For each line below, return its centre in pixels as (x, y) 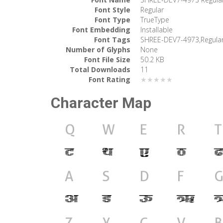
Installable (157, 29)
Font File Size (107, 59)
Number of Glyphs (98, 49)
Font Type (112, 19)
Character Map (101, 103)
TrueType (155, 19)
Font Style (112, 9)
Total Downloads (100, 69)
